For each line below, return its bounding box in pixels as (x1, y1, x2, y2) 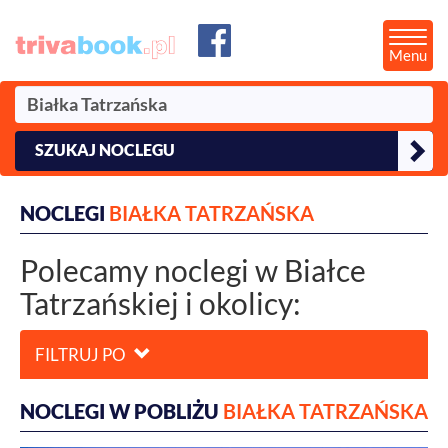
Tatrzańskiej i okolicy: (20, 285, 301, 321)
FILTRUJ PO (35, 344, 129, 365)
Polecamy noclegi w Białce (20, 252, 366, 288)
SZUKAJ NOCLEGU (35, 140, 175, 159)
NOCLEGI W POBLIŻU (20, 399, 223, 423)
